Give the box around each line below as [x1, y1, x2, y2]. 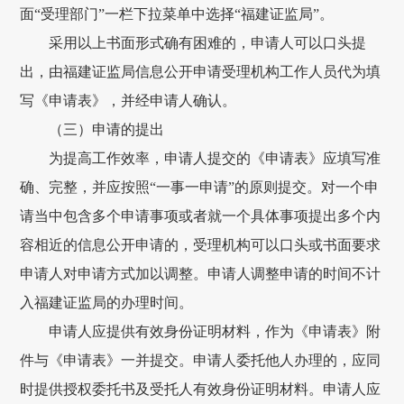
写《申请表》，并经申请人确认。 [20, 93, 237, 109]
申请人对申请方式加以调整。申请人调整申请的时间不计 [20, 266, 381, 282]
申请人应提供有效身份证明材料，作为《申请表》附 [20, 324, 381, 340]
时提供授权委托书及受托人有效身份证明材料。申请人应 [20, 381, 381, 398]
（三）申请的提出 [20, 122, 165, 138]
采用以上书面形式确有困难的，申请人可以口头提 [20, 35, 367, 51]
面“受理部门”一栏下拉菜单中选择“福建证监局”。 [20, 6, 335, 23]
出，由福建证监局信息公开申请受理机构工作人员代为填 [20, 64, 381, 80]
